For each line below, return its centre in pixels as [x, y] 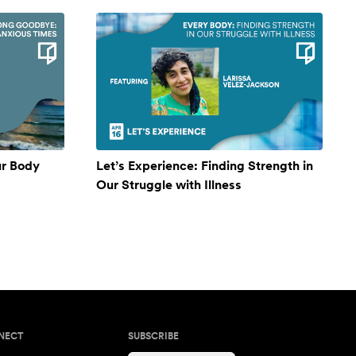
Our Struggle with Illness [169, 184]
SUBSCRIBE [154, 336]
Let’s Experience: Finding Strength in [205, 165]
